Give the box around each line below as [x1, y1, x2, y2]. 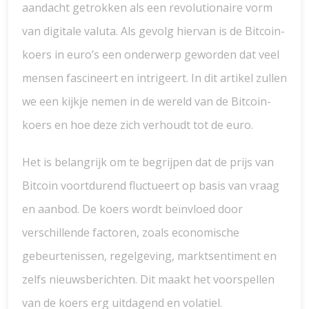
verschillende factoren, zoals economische [22, 225, 239, 240]
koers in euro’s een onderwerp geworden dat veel [22, 47, 279, 62]
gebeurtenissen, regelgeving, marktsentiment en [22, 248, 277, 263]
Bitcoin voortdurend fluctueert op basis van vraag [22, 178, 279, 193]
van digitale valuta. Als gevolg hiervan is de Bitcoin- [22, 23, 285, 39]
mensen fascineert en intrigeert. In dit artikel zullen [22, 70, 287, 86]
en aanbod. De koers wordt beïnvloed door [22, 201, 243, 217]
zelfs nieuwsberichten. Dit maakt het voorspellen [22, 272, 275, 287]
